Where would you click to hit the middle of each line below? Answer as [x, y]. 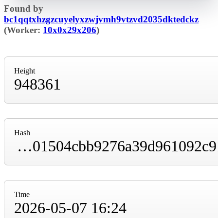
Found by [24, 9]
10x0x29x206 [70, 30]
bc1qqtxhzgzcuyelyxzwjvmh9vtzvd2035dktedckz [101, 19]
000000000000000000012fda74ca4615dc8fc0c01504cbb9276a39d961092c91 [25, 146]
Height [25, 71]
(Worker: [23, 30]
